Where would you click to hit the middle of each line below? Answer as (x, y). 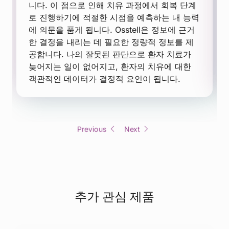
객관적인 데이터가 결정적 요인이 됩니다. (105, 79)
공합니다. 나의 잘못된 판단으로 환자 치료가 (110, 54)
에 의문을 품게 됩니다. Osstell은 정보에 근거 (112, 30)
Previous (92, 129)
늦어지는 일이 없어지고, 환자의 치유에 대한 (110, 67)
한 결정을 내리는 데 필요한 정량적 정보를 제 (111, 42)
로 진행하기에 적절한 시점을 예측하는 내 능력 (114, 18)
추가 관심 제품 (114, 197)
